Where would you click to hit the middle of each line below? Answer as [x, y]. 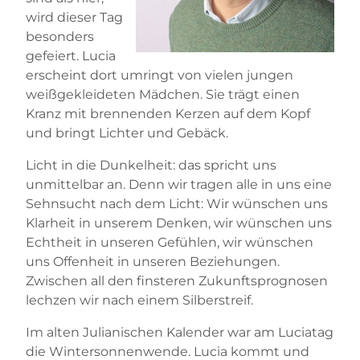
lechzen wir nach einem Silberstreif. [139, 300]
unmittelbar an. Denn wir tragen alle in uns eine [179, 184]
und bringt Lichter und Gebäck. [127, 133]
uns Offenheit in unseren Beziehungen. [153, 261]
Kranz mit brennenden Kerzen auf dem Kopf [168, 113]
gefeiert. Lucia [71, 55]
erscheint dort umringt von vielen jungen [160, 75]
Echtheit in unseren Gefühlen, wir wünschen [170, 242]
